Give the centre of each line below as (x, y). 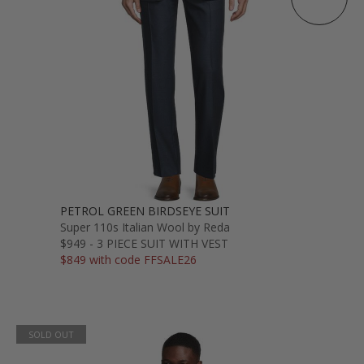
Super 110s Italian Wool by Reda (145, 227)
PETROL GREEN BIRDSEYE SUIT (145, 210)
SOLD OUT (51, 334)
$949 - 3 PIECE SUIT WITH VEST (144, 243)
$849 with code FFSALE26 (128, 259)
